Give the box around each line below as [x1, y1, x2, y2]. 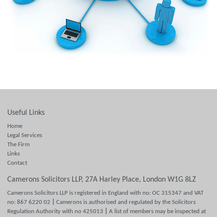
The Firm [7, 141, 30, 148]
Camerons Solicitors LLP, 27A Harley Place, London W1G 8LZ [7, 175, 196, 184]
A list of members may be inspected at [108, 208, 206, 215]
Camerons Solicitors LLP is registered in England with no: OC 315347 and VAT [7, 189, 203, 196]
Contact [7, 159, 27, 166]
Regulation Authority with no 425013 [7, 208, 105, 215]
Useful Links [7, 108, 45, 117]
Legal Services [7, 132, 42, 139]
